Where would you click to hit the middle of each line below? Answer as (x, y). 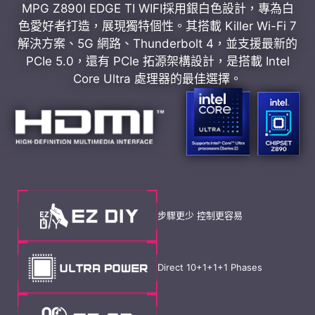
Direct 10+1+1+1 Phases (210, 268)
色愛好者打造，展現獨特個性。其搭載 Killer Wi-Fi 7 (157, 26)
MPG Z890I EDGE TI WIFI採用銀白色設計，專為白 (157, 9)
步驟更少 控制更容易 (200, 216)
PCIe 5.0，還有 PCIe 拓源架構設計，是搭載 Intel (157, 62)
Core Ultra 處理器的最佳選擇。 (157, 79)
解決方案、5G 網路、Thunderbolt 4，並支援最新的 (157, 44)
